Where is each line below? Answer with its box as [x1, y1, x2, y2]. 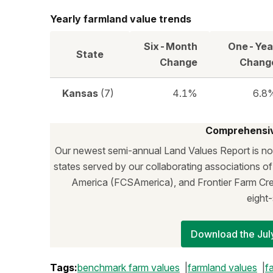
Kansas [62, 87, 101, 99]
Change [160, 56, 197, 68]
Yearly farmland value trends [50, 13, 191, 25]
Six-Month [144, 40, 197, 52]
